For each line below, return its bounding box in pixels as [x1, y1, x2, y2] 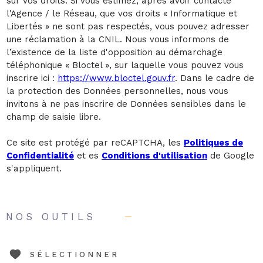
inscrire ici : [6, 72, 58, 83]
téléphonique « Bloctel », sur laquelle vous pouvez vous [6, 59, 244, 70]
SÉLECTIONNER [30, 249, 119, 259]
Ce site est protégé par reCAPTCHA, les [6, 137, 184, 148]
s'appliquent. [6, 163, 62, 174]
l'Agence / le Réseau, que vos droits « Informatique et [6, 8, 237, 19]
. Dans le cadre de [175, 72, 254, 83]
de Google [207, 150, 254, 161]
